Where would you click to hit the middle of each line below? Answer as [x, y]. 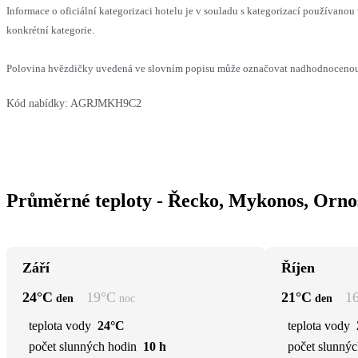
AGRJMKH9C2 [106, 103]
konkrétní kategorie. [50, 30]
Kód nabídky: [37, 103]
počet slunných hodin [83, 346]
